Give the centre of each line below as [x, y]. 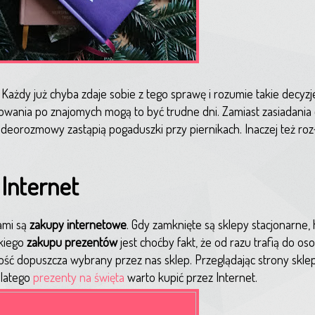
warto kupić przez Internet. [191, 277]
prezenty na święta [77, 277]
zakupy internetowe [78, 224]
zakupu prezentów [72, 242]
